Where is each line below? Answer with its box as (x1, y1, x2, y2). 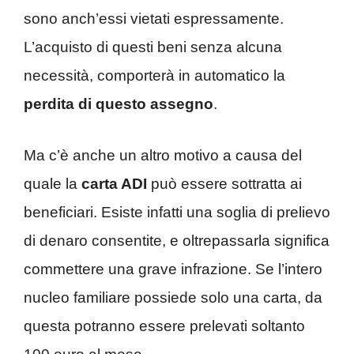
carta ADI (81, 175, 147, 192)
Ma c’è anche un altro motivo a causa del (24, 146, 302, 164)
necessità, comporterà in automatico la (24, 67, 285, 85)
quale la (24, 175, 81, 192)
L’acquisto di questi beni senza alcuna (24, 39, 282, 56)
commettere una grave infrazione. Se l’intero (24, 260, 322, 277)
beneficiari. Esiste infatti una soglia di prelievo (24, 203, 330, 220)
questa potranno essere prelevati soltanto (24, 317, 305, 334)
